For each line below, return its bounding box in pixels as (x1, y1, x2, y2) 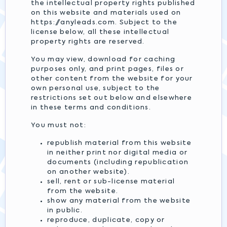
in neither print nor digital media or (47, 149, 188, 156)
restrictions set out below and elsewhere (31, 95, 192, 101)
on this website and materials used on (31, 10, 181, 16)
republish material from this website (47, 140, 192, 146)
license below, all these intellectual (31, 29, 170, 35)
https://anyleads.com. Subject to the (31, 19, 177, 26)
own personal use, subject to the (31, 85, 160, 92)
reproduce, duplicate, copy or (47, 217, 165, 223)
